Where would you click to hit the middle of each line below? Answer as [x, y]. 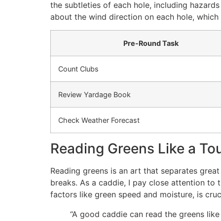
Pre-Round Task [151, 43]
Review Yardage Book [94, 94]
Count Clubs [78, 69]
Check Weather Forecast [99, 120]
